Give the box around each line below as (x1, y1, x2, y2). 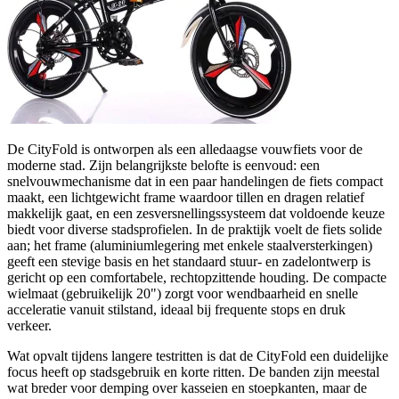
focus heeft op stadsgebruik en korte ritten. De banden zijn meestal (7, 364, 379, 380)
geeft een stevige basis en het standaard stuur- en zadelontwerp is (7, 254, 370, 270)
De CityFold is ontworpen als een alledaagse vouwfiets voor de (7, 142, 362, 158)
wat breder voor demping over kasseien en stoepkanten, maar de (7, 380, 367, 396)
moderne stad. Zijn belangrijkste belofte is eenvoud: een (7, 158, 320, 174)
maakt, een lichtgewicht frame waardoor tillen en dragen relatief (7, 190, 364, 206)
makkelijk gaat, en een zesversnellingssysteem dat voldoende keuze (7, 206, 385, 222)
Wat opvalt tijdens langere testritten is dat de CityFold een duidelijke (7, 348, 388, 364)
